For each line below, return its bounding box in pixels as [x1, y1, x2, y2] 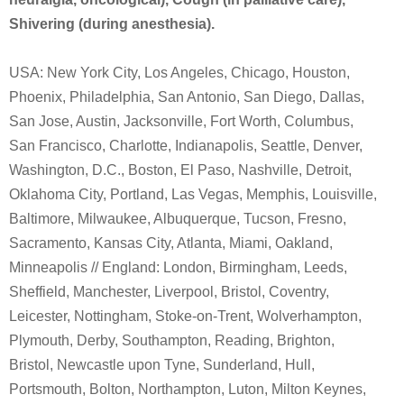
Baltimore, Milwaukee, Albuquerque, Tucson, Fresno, [9, 211, 346, 226]
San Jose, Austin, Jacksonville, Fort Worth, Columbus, [9, 114, 353, 129]
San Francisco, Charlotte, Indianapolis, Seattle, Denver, [9, 138, 363, 153]
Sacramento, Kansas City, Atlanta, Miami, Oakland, [9, 235, 333, 251]
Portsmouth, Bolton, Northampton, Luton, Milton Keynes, [9, 381, 366, 397]
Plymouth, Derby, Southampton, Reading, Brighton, [9, 333, 335, 348]
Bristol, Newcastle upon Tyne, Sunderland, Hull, [9, 357, 315, 372]
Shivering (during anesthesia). [9, 16, 215, 32]
